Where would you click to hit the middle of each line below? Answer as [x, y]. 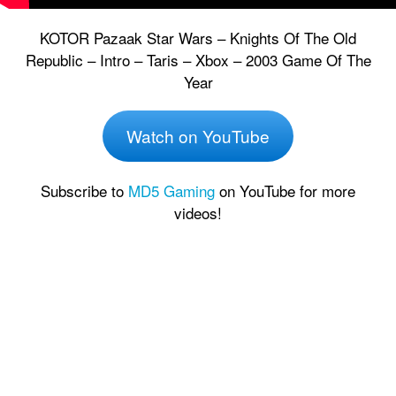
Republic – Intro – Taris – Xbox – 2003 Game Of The [198, 60]
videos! [198, 212]
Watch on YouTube [198, 135]
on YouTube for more [285, 190]
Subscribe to [84, 190]
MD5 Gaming [171, 190]
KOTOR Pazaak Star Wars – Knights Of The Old [198, 38]
